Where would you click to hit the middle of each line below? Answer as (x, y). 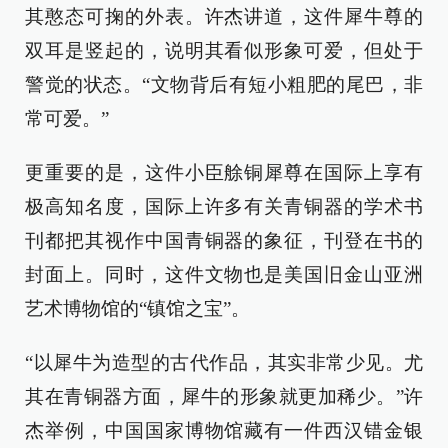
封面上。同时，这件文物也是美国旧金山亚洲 (224, 274)
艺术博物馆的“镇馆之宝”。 (137, 308)
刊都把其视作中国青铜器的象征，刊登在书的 (224, 240)
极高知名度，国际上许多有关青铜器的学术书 (224, 206)
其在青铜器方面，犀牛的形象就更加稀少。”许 (224, 396)
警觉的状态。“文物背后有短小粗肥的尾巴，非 (224, 84)
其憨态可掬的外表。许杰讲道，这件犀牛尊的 (224, 16)
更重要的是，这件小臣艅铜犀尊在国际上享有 (224, 172)
